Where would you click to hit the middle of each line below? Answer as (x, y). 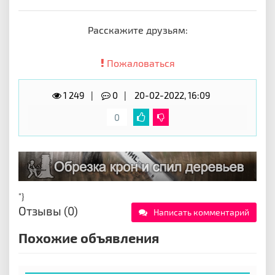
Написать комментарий (201, 212)
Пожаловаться (139, 63)
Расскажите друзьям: (137, 30)
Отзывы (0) (48, 211)
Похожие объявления (89, 237)
